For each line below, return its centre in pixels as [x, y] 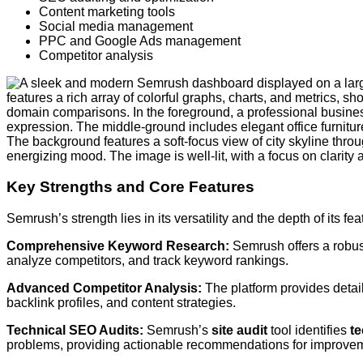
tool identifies [309, 330]
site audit [239, 330]
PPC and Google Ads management [140, 41]
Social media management [116, 26]
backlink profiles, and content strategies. [121, 302]
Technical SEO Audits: [75, 330]
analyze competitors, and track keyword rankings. [147, 260]
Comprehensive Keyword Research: [118, 246]
